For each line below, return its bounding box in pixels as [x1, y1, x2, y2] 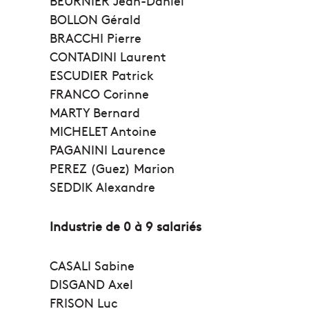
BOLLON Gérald [50, 10, 141, 28]
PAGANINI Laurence [50, 141, 166, 159]
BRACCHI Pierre [50, 29, 141, 47]
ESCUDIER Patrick [50, 66, 154, 84]
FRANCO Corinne [50, 85, 149, 103]
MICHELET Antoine [50, 122, 157, 140]
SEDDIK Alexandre [50, 178, 155, 196]
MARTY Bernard [50, 103, 140, 121]
